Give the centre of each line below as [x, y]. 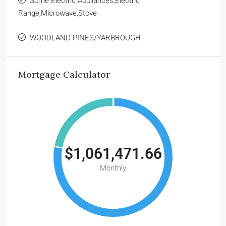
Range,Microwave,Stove [58, 13]
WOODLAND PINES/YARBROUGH [85, 38]
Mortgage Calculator [64, 74]
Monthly [113, 168]
